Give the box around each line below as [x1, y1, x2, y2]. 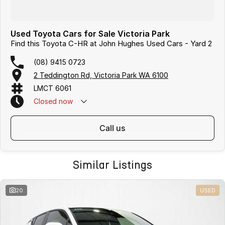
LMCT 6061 [34, 84, 71, 93]
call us [105, 123, 126, 133]
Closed [34, 97, 57, 106]
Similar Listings [73, 158, 152, 172]
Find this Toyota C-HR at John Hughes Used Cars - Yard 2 [11, 38, 212, 48]
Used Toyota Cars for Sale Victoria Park [11, 28, 170, 39]
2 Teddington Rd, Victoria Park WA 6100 [34, 71, 168, 80]
